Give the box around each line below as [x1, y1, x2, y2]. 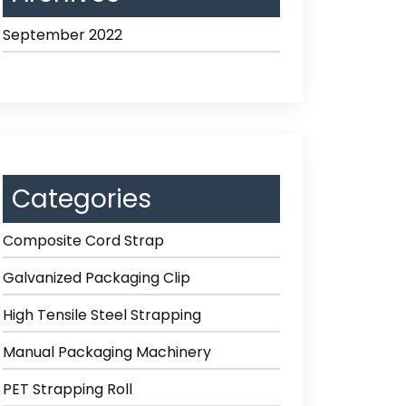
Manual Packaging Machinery [3, 342, 211, 362]
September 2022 [3, 24, 122, 45]
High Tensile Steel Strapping [3, 304, 201, 325]
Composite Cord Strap [3, 230, 164, 251]
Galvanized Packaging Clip [3, 267, 190, 288]
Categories [12, 181, 151, 217]
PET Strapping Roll [3, 379, 132, 400]
